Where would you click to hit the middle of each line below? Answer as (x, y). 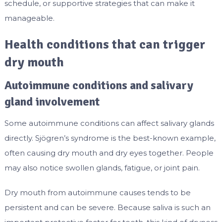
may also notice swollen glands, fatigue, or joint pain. (102, 168)
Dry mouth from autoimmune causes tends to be (97, 193)
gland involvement (52, 102)
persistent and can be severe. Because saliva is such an (107, 208)
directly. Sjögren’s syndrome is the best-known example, (110, 138)
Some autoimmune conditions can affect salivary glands (109, 123)
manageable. (29, 18)
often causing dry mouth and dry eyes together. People (109, 153)
